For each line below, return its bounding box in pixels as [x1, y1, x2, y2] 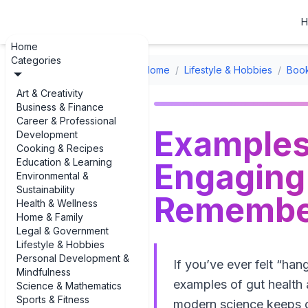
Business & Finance [16, 101, 104, 113]
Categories [11, 54, 61, 66]
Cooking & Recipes [16, 142, 104, 154]
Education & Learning [16, 156, 112, 168]
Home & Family [16, 211, 83, 223]
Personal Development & [16, 252, 129, 264]
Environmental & [16, 170, 89, 181]
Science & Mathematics [16, 280, 122, 291]
